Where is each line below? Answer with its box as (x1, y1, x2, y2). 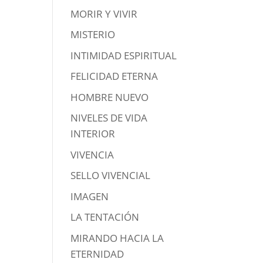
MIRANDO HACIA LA (70, 231, 164, 245)
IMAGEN (70, 189, 109, 203)
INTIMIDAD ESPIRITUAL (70, 48, 177, 62)
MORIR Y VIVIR (70, 6, 138, 21)
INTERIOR (70, 127, 116, 141)
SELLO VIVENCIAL (70, 168, 151, 183)
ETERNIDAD (70, 247, 124, 261)
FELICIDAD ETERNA (70, 69, 159, 83)
